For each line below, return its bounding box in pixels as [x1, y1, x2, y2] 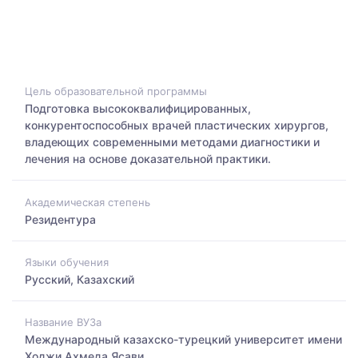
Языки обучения [25, 255, 109, 268]
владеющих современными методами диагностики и [25, 135, 320, 149]
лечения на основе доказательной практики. [25, 152, 271, 166]
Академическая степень [25, 195, 150, 209]
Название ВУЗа [25, 316, 101, 329]
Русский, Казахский [25, 272, 134, 286]
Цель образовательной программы [25, 85, 207, 98]
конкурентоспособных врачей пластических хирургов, [25, 118, 328, 133]
